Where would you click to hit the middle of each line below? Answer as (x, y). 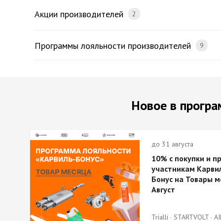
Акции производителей (79, 14)
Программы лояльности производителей (113, 46)
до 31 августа (172, 144)
